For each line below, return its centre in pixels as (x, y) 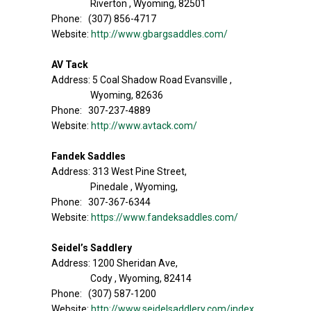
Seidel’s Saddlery (92, 248)
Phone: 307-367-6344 (101, 202)
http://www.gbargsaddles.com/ (159, 34)
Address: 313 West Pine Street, (119, 171)
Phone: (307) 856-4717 (104, 19)
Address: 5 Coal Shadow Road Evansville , (142, 80)
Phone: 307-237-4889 (101, 110)
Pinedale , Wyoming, (134, 187)
